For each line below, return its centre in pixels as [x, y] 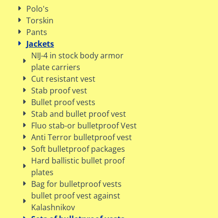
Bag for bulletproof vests [76, 184]
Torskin [40, 20]
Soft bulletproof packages [78, 149]
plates [42, 172]
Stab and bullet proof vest [79, 114]
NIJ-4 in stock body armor [77, 55]
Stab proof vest [59, 91]
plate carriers [56, 67]
